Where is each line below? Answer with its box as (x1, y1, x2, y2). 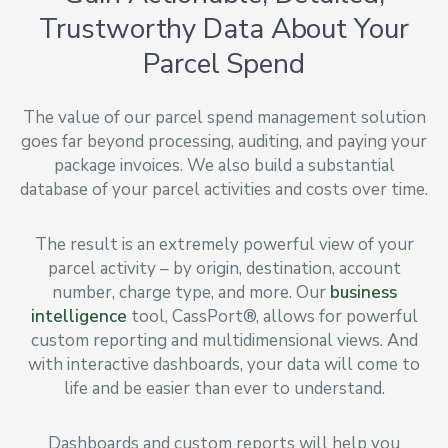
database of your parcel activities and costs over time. (20, 177, 428, 201)
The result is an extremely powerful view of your (34, 232, 414, 256)
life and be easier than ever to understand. (63, 376, 385, 400)
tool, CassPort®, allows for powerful (126, 304, 418, 328)
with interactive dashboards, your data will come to (28, 352, 420, 376)
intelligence (30, 304, 127, 328)
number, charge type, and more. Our (51, 280, 330, 304)
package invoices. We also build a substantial (53, 153, 395, 177)
